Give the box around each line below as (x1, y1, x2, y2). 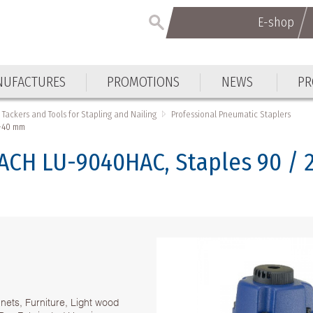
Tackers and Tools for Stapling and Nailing (2, 108, 157, 119)
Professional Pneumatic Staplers (171, 108, 291, 119)
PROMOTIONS (107, 73, 180, 90)
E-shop (257, 15, 294, 30)
